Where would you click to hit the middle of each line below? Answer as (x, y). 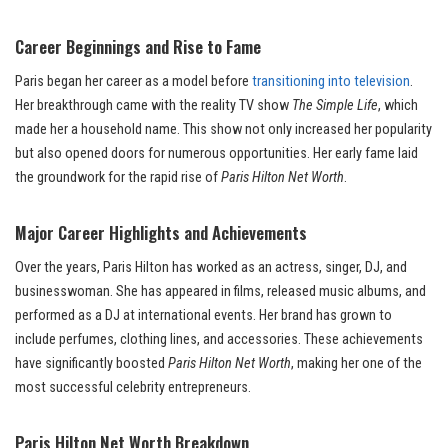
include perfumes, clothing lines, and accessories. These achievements (219, 340)
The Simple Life (335, 106)
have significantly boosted (91, 364)
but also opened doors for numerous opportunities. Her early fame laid (216, 154)
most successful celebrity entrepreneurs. (133, 388)
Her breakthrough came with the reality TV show (153, 106)
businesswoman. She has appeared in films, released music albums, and (220, 292)
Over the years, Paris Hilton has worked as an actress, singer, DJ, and (211, 268)
